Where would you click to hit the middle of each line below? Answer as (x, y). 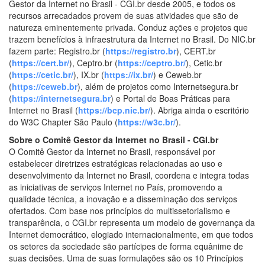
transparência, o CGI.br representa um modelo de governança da (132, 222)
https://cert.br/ (41, 62)
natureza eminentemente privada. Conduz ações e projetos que (128, 27)
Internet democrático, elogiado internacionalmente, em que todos (131, 234)
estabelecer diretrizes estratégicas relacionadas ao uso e (116, 163)
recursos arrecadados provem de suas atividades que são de (124, 15)
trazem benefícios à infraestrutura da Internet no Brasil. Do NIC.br (132, 39)
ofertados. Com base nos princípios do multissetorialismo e (119, 210)
